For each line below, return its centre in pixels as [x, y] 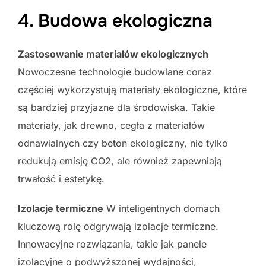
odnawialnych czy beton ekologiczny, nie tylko [123, 143]
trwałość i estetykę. [61, 178]
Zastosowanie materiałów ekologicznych [113, 54]
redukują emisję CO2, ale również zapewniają [120, 161]
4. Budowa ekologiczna [115, 20]
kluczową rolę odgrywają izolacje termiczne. [118, 226]
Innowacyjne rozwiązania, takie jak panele [112, 244]
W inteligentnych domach [161, 208]
